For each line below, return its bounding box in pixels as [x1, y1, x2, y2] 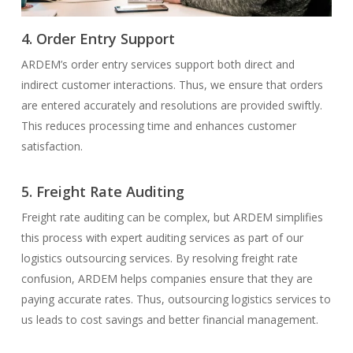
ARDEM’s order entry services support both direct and [20, 57, 295, 72]
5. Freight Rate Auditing [20, 182, 184, 202]
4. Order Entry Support [20, 29, 175, 49]
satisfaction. [20, 139, 86, 154]
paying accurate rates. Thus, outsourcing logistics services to [20, 292, 331, 307]
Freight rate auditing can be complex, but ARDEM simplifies [20, 210, 323, 225]
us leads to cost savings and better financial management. [20, 312, 318, 328]
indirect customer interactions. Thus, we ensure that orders [20, 77, 323, 93]
